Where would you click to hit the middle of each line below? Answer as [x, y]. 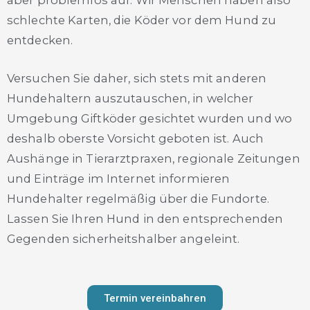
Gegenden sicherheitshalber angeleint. [124, 239]
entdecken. [40, 40]
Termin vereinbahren [155, 298]
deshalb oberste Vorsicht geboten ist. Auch [136, 139]
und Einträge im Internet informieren [119, 179]
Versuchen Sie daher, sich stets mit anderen [137, 79]
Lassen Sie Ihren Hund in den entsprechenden [145, 219]
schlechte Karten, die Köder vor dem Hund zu [142, 20]
